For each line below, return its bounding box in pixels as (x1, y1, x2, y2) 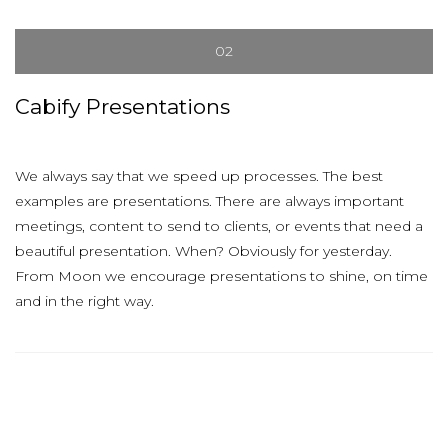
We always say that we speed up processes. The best (15, 167, 383, 185)
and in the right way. (15, 292, 154, 310)
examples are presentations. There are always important (15, 192, 404, 210)
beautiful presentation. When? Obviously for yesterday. (15, 242, 392, 260)
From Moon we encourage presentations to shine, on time (15, 267, 428, 285)
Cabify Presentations (15, 94, 230, 119)
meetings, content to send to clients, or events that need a (15, 217, 423, 235)
